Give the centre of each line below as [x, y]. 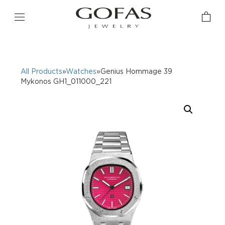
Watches [81, 71]
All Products [42, 71]
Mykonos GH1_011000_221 [66, 81]
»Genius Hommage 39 [135, 71]
